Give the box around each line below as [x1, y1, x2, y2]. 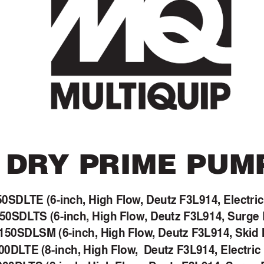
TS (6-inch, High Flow [33, 209, 145, 224]
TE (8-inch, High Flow [24, 242, 136, 258]
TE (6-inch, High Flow [29, 193, 141, 207]
